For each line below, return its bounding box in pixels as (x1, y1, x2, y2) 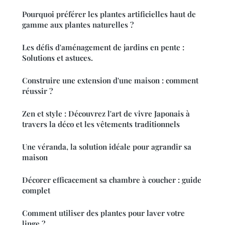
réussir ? (22, 85, 53, 96)
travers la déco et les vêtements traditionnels (22, 119, 180, 129)
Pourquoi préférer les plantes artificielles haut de (22, 9, 196, 19)
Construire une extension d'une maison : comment (22, 75, 198, 85)
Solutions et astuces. (22, 52, 93, 63)
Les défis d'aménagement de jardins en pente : (22, 42, 184, 52)
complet (22, 185, 50, 195)
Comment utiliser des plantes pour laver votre (22, 207, 185, 218)
